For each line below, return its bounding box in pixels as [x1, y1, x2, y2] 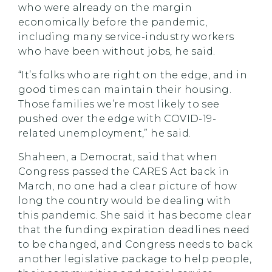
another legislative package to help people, [18, 253, 252, 265]
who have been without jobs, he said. [18, 46, 216, 57]
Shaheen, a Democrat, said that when [18, 151, 217, 163]
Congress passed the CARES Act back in [18, 166, 229, 177]
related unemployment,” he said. [18, 127, 191, 139]
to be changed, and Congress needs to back [18, 239, 253, 250]
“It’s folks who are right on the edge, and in [18, 69, 247, 81]
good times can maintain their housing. [18, 84, 232, 95]
